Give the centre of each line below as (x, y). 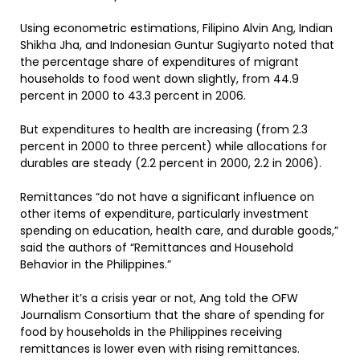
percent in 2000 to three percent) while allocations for (174, 146)
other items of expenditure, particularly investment (164, 214)
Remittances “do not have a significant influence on (167, 197)
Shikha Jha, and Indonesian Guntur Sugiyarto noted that (177, 45)
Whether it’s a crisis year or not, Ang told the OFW (159, 298)
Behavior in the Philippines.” (96, 264)
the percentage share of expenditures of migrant (160, 62)
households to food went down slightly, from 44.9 (160, 79)
